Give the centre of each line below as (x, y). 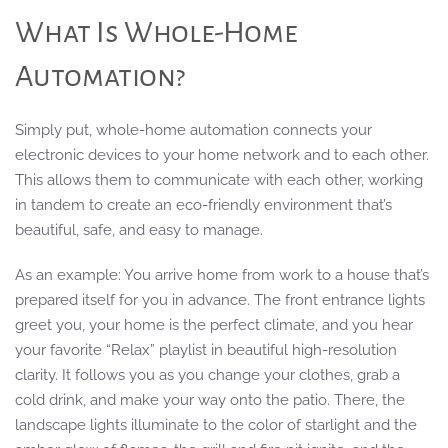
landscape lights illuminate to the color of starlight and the (216, 424)
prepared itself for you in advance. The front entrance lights (220, 299)
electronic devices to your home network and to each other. (222, 154)
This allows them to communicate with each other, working (219, 179)
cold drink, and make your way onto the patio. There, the (210, 399)
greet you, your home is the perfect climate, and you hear (214, 324)
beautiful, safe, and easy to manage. (141, 229)
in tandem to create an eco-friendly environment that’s (203, 204)
